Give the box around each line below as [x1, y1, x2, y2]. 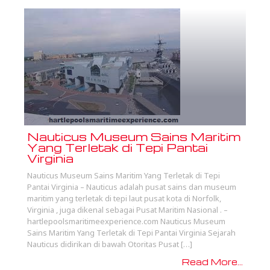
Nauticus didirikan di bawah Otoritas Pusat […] [27, 239, 192, 250]
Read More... [182, 256, 243, 267]
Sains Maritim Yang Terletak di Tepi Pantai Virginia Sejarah [27, 227, 236, 238]
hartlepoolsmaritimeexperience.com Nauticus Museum [27, 216, 225, 227]
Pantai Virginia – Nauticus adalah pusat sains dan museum [27, 181, 236, 192]
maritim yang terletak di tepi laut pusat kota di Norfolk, [27, 193, 221, 204]
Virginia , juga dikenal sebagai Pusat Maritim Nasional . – [27, 204, 228, 215]
